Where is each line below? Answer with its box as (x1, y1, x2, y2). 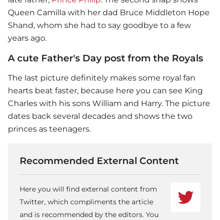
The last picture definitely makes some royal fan (8, 73, 195, 83)
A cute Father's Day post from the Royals (8, 52, 203, 64)
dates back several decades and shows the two (8, 111, 192, 121)
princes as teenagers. (8, 124, 95, 134)
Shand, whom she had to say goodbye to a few (8, 21, 191, 30)
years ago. (8, 33, 49, 43)
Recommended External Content (20, 155, 179, 167)
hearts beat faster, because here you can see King (8, 86, 203, 96)
